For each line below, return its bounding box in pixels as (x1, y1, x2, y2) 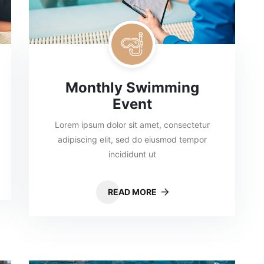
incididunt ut (108, 149, 156, 159)
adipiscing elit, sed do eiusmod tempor (57, 134, 207, 144)
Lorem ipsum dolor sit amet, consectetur (54, 120, 210, 130)
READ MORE (107, 187, 159, 197)
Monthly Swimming (65, 79, 199, 96)
